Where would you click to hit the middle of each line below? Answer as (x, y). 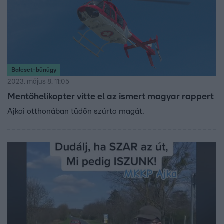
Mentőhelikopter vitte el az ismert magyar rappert (111, 97)
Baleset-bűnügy (34, 70)
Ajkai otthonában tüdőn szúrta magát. (76, 111)
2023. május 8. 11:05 (38, 82)
